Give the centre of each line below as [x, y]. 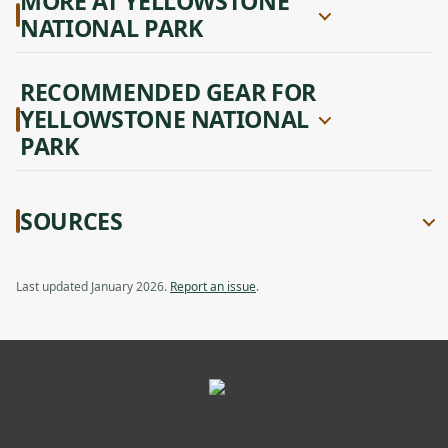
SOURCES [71, 220]
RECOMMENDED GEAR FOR [168, 92]
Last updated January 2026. [93, 286]
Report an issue [213, 286]
